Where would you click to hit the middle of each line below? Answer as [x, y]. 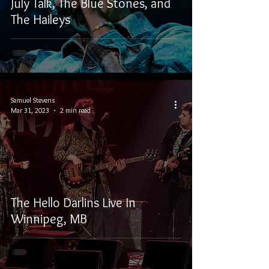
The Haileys [41, 20]
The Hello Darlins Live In [73, 203]
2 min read [75, 110]
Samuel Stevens [33, 100]
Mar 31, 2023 [30, 110]
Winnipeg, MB [49, 219]
